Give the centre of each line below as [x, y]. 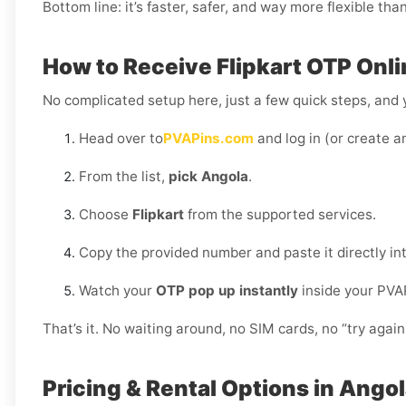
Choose [106, 215]
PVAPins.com [208, 139]
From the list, [124, 177]
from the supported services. [280, 215]
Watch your [117, 291]
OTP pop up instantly [227, 291]
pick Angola [208, 177]
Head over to [121, 139]
